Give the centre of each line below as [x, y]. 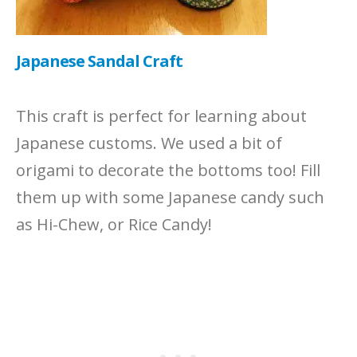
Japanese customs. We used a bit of [149, 143]
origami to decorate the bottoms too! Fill [168, 170]
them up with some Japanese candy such [170, 197]
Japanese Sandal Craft [99, 61]
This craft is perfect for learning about [161, 116]
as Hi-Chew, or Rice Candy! [114, 224]
